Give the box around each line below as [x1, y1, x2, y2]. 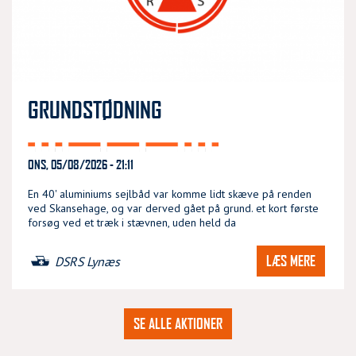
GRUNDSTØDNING [28, 95, 162, 123]
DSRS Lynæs [55, 253, 120, 269]
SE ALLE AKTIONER [133, 315, 222, 332]
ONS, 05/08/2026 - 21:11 [28, 157, 133, 172]
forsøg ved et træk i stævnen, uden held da [28, 215, 236, 230]
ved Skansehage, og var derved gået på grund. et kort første [28, 201, 319, 215]
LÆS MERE [266, 252, 315, 269]
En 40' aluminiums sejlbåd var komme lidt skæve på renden [28, 187, 311, 201]
